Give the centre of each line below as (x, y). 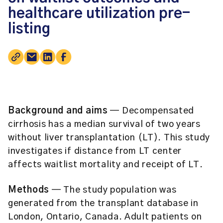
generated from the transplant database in (103, 204)
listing (29, 29)
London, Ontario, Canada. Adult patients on (105, 217)
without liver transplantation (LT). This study (109, 138)
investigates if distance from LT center (95, 151)
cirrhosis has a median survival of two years (104, 124)
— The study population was (113, 190)
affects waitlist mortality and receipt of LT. (106, 165)
